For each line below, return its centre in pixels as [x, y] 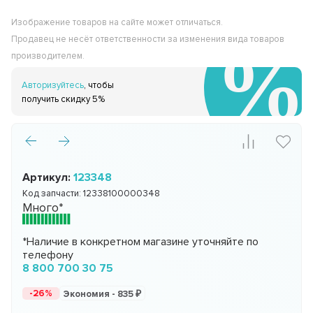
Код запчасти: [53, 194]
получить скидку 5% [64, 100]
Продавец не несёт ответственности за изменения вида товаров [148, 39]
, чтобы [99, 86]
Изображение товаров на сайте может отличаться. [117, 23]
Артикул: [48, 178]
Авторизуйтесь [53, 86]
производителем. [48, 56]
